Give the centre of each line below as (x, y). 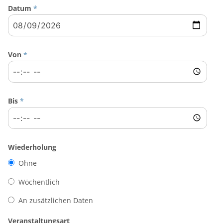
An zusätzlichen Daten (56, 201)
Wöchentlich (39, 182)
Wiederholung (32, 147)
